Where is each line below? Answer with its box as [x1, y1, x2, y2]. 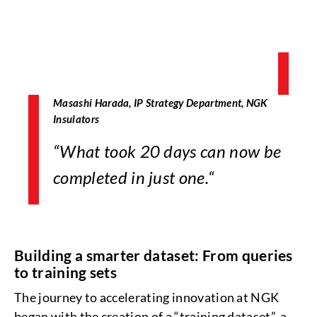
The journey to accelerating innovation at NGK [14, 289, 279, 305]
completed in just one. [53, 167, 209, 188]
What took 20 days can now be [59, 141, 282, 161]
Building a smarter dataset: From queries [14, 246, 293, 264]
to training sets [14, 263, 120, 281]
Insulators [53, 113, 100, 125]
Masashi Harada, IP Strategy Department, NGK [53, 96, 268, 109]
